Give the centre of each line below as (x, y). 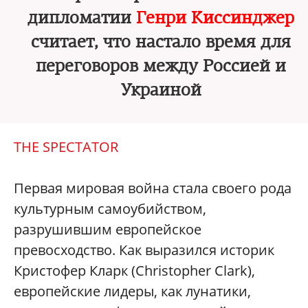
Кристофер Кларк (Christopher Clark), (134, 271)
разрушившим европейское (108, 229)
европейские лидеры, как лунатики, (132, 291)
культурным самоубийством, (110, 209)
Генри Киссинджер (215, 18)
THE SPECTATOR (66, 147)
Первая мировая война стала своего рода (153, 188)
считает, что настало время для (161, 42)
